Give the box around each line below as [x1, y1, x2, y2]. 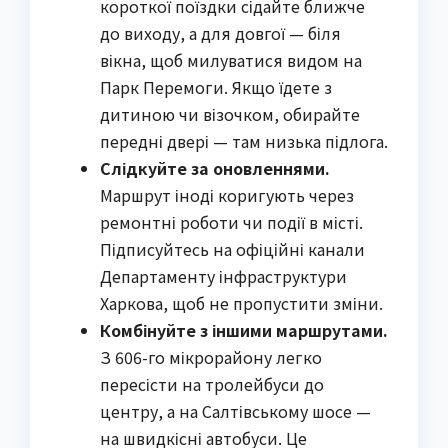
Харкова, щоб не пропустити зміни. [100, 291, 383, 316]
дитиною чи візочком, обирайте [100, 102, 360, 127]
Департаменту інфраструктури [100, 264, 347, 289]
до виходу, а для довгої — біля [100, 21, 341, 46]
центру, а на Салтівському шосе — [100, 399, 371, 424]
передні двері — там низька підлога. [100, 129, 388, 154]
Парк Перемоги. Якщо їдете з [100, 75, 332, 100]
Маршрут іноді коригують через [100, 183, 354, 208]
